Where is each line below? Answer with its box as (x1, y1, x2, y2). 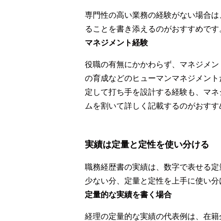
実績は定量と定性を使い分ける (85, 139, 209, 149)
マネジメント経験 (85, 38, 148, 47)
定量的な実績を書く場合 (85, 190, 172, 199)
